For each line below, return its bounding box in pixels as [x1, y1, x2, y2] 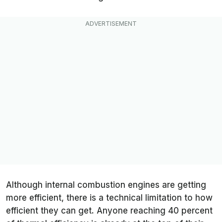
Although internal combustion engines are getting [6, 179, 206, 190]
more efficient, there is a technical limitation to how [6, 192, 213, 203]
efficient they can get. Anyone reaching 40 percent [6, 205, 213, 216]
